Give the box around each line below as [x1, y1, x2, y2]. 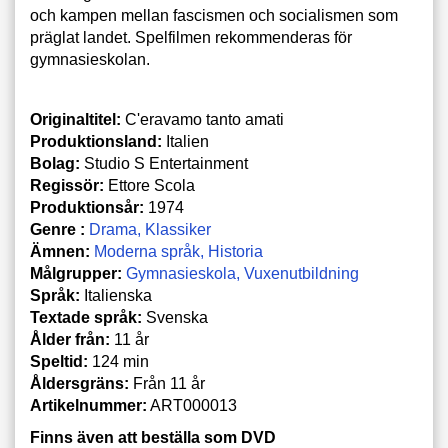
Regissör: [30, 177, 104, 194]
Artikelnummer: [30, 397, 147, 414]
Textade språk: [30, 309, 142, 326]
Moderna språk [94, 243, 200, 260]
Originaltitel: [30, 111, 121, 128]
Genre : [30, 221, 85, 238]
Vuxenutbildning [244, 265, 359, 282]
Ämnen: [30, 243, 90, 260]
